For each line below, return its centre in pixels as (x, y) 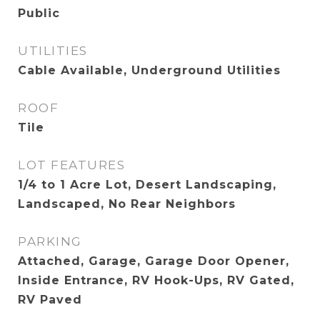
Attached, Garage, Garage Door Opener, (154, 261)
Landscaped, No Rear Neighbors (127, 204)
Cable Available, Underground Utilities (149, 70)
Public (39, 13)
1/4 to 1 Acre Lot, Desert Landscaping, (147, 185)
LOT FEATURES (71, 165)
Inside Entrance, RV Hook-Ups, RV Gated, (156, 280)
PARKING (50, 241)
